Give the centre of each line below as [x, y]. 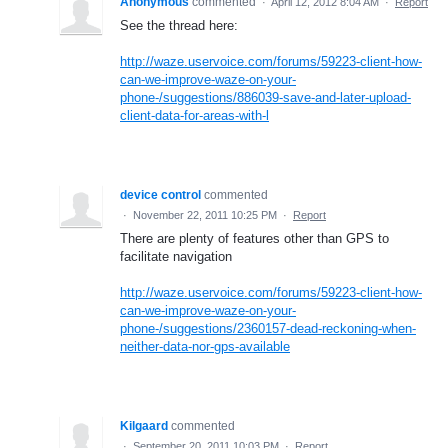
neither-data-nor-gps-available [205, 346]
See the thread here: [179, 25]
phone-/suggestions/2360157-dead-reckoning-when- [268, 328]
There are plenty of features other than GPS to [254, 238]
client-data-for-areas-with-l [194, 115]
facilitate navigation [176, 256]
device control [160, 194]
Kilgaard [144, 425]
